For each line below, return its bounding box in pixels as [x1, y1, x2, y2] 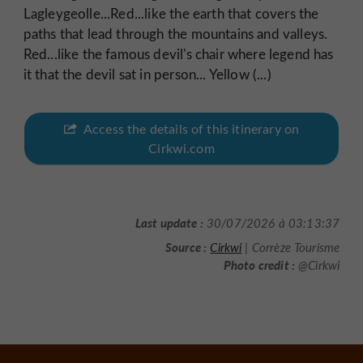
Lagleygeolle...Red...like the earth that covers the [23, 4, 319, 23]
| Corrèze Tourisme [241, 238, 340, 255]
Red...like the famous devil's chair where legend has [23, 45, 334, 63]
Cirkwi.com [148, 139, 215, 156]
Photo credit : [223, 255, 295, 273]
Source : [165, 237, 207, 255]
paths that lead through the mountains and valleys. [23, 24, 328, 43]
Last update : [135, 214, 203, 232]
